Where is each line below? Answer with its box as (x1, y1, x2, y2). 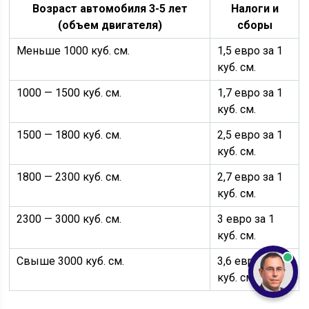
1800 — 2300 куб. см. (17, 170, 122, 183)
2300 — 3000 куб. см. (17, 212, 122, 226)
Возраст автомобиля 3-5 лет (32, 2, 188, 15)
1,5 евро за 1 (217, 44, 283, 57)
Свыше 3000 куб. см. (17, 255, 125, 268)
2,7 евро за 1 (217, 170, 283, 183)
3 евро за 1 (217, 212, 275, 226)
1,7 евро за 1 (217, 86, 283, 99)
